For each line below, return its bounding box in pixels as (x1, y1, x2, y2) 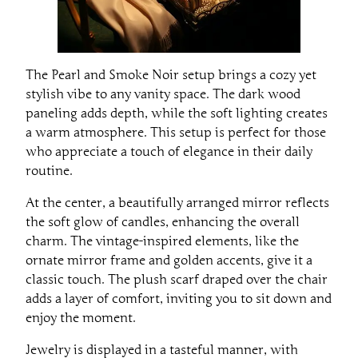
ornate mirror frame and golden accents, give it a (26, 252, 312, 268)
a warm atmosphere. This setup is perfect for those (26, 124, 326, 141)
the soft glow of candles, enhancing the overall (26, 213, 300, 230)
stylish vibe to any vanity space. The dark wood (26, 86, 300, 102)
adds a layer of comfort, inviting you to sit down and (26, 290, 332, 307)
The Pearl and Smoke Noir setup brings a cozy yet (26, 66, 316, 83)
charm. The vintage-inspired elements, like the (26, 233, 299, 249)
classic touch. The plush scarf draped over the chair (26, 271, 328, 288)
